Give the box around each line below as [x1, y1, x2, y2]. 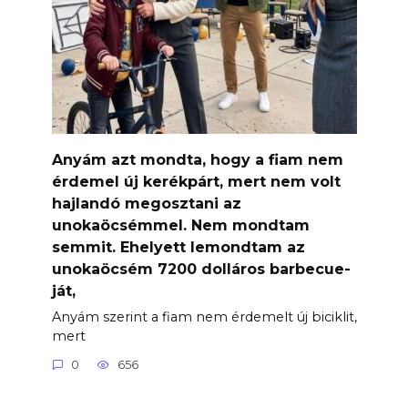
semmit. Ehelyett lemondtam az [51, 238, 305, 256]
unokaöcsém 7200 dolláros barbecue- [51, 260, 351, 278]
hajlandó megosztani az [51, 194, 241, 212]
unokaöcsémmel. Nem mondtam [51, 216, 310, 234]
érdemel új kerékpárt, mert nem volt [51, 172, 341, 190]
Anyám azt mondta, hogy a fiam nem [51, 150, 343, 168]
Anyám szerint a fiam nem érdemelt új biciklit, [51, 308, 357, 325]
